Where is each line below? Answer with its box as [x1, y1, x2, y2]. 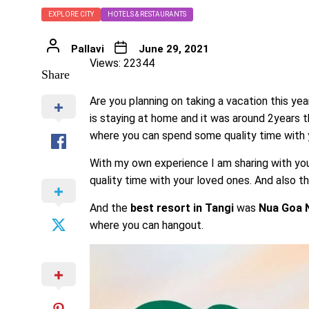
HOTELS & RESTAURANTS [108, 10, 186, 19]
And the [90, 201, 128, 215]
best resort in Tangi [128, 201, 237, 215]
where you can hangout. [90, 219, 203, 232]
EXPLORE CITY [48, 10, 94, 19]
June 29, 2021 [138, 43, 209, 56]
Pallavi [70, 43, 104, 56]
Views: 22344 [90, 57, 154, 70]
